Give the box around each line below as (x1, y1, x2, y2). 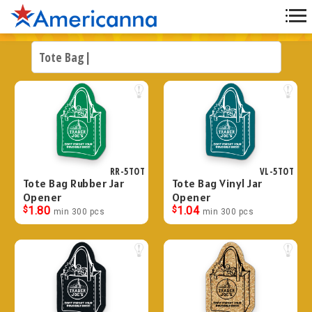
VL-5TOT (259, 165, 294, 178)
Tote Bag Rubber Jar (22, 175, 125, 190)
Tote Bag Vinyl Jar (171, 175, 263, 190)
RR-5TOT (109, 165, 145, 178)
